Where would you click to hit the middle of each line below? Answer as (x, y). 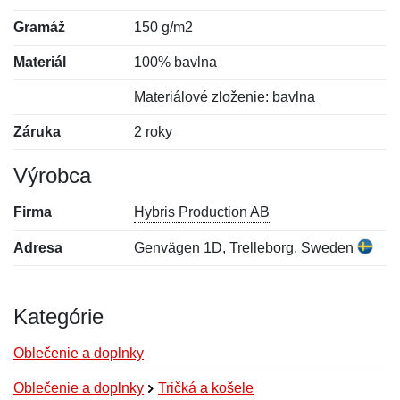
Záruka (37, 132)
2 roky (154, 132)
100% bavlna (176, 62)
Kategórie (58, 317)
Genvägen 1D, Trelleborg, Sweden (246, 248)
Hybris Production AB (202, 212)
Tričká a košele (206, 388)
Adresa (38, 248)
